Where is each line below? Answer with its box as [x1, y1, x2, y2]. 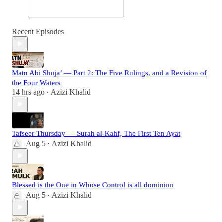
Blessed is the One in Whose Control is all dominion [12, 180, 173, 189]
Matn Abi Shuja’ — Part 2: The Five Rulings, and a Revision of [12, 68, 207, 77]
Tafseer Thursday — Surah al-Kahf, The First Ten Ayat [12, 129, 180, 137]
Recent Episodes [12, 27, 64, 36]
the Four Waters [12, 78, 60, 87]
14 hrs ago [12, 87, 45, 96]
